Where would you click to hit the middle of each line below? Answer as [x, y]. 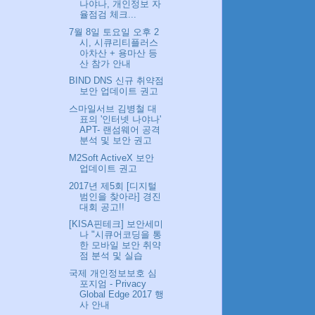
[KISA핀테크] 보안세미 [116, 224]
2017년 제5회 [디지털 [113, 186]
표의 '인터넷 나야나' [121, 120]
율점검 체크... [108, 14]
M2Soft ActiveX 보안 [112, 157]
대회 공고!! [102, 207]
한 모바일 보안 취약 [121, 245]
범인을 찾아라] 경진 [121, 196]
